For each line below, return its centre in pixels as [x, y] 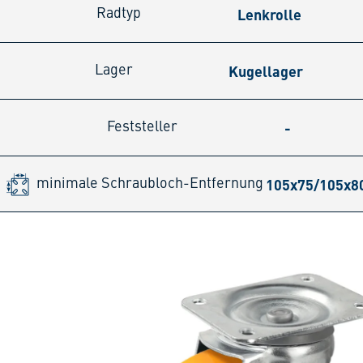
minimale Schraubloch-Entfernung [150, 184]
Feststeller [143, 128]
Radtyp [119, 14]
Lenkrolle [270, 15]
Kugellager [265, 71]
